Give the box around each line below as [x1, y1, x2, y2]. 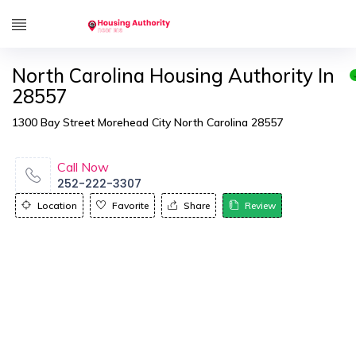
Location [37, 199, 77, 211]
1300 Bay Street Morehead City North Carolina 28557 [12, 115, 283, 130]
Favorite [112, 199, 149, 211]
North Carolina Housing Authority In [12, 64, 335, 87]
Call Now [57, 159, 109, 175]
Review [245, 199, 276, 211]
